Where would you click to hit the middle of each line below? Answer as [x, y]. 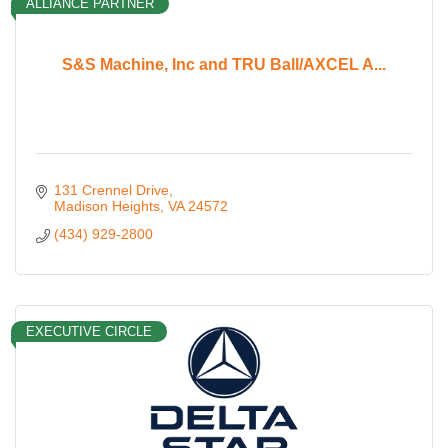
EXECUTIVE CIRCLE [89, 331]
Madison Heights [106, 205]
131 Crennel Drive [111, 189]
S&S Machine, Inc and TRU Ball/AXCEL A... [224, 65]
